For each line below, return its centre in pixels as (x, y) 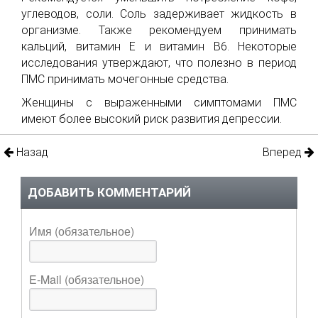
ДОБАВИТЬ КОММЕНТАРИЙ (109, 193)
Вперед (284, 153)
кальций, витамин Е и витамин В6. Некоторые (159, 47)
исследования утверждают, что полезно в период (159, 63)
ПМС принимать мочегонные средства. (125, 79)
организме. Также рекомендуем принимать (159, 31)
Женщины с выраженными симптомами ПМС (159, 103)
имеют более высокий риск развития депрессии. (152, 119)
